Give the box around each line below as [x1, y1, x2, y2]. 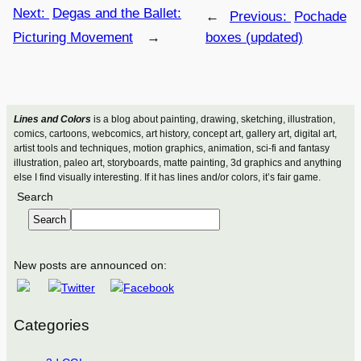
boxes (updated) [205, 29, 303, 45]
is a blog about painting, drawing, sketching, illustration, [90, 114, 335, 126]
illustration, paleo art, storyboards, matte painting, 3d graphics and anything [13, 157, 342, 169]
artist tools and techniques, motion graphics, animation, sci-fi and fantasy [13, 143, 330, 155]
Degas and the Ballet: [52, 5, 181, 21]
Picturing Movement [13, 29, 133, 45]
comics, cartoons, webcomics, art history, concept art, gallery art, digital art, [13, 128, 337, 140]
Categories [13, 316, 89, 334]
